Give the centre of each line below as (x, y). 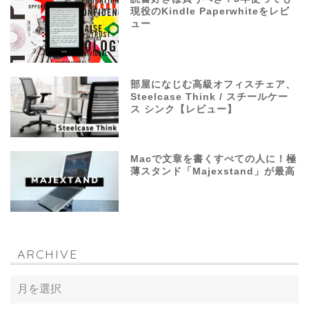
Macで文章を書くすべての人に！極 (214, 159)
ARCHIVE (48, 254)
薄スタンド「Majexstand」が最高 (213, 172)
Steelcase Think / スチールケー (210, 97)
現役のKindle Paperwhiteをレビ (210, 11)
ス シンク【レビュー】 (184, 110)
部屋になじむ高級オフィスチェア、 (213, 85)
